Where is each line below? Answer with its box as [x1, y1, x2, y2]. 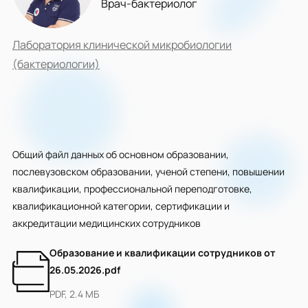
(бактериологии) [12, 56, 100, 71]
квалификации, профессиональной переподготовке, [12, 182, 252, 195]
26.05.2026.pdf [49, 263, 120, 276]
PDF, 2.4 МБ [49, 287, 99, 300]
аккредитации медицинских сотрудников [12, 217, 201, 230]
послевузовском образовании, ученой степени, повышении [12, 165, 285, 178]
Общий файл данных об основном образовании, [12, 148, 229, 161]
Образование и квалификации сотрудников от [49, 246, 275, 259]
